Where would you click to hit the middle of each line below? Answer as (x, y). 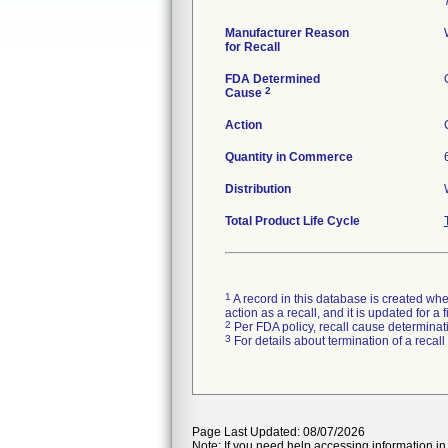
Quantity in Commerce (289, 157)
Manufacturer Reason (287, 33)
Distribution (258, 189)
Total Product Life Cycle (292, 221)
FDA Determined (272, 79)
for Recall (252, 47)
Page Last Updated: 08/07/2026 (278, 432)
